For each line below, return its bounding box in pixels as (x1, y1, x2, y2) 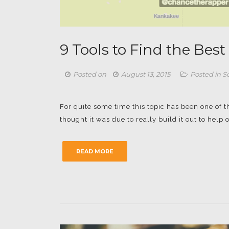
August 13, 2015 (121, 70, 170, 78)
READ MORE (76, 148, 113, 155)
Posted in (190, 70, 222, 78)
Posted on (73, 70, 108, 78)
